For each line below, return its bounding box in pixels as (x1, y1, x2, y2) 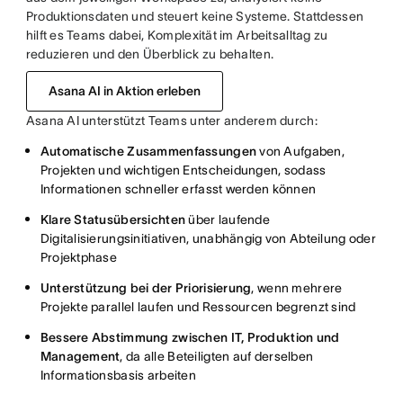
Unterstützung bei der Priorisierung (40, 281, 252, 296)
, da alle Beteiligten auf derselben (120, 349, 314, 364)
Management (40, 349, 121, 364)
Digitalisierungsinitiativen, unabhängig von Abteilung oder (40, 231, 376, 246)
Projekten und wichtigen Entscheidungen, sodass (40, 163, 327, 178)
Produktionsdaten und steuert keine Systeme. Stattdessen (25, 9, 364, 24)
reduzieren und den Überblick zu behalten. (25, 47, 274, 62)
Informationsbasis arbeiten (40, 368, 196, 383)
